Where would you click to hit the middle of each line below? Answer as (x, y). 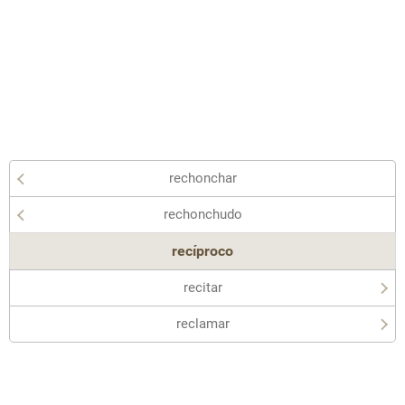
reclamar (202, 324)
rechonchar (202, 178)
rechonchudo (202, 214)
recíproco (202, 251)
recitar (202, 287)
